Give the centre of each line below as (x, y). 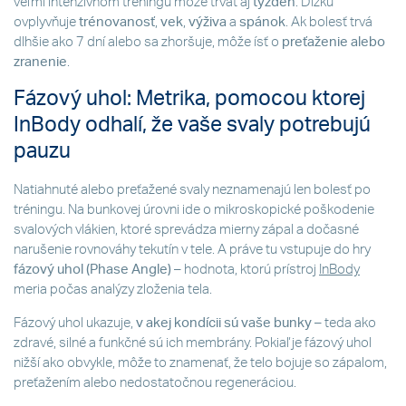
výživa (209, 22)
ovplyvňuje (46, 22)
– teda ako (345, 323)
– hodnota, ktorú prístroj (245, 269)
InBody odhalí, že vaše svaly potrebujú (192, 125)
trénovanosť (117, 22)
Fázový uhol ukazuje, (75, 323)
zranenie (40, 62)
